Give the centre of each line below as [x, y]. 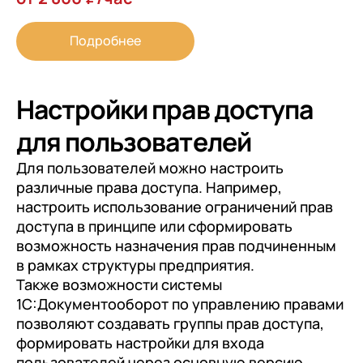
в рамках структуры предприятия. [135, 265]
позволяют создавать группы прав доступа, [170, 324]
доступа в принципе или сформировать [154, 226]
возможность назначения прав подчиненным [176, 246]
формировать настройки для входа [140, 343]
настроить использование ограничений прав [175, 207]
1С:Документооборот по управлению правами [180, 304]
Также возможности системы [119, 285]
